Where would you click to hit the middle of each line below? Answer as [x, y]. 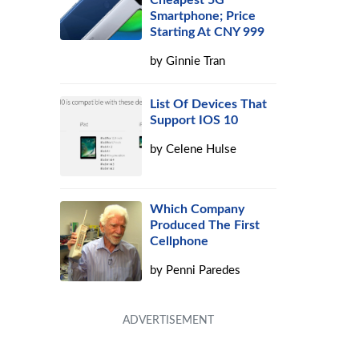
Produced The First [205, 225]
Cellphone [179, 241]
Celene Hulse [202, 149]
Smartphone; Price [203, 16]
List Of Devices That [209, 104]
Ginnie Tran [196, 61]
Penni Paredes [204, 270]
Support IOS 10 [194, 120]
